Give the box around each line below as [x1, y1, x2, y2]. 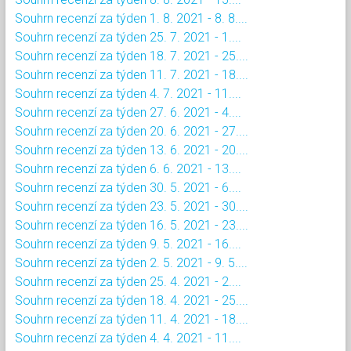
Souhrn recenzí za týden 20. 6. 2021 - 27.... [15, 123, 248, 139]
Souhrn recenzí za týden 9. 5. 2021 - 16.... [15, 236, 241, 251]
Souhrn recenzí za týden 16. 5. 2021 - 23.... [15, 217, 248, 233]
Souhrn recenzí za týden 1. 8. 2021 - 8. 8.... [15, 10, 248, 26]
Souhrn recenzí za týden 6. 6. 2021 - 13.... [15, 161, 241, 176]
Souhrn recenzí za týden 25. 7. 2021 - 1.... [15, 29, 241, 45]
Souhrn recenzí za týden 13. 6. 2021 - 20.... [15, 142, 248, 157]
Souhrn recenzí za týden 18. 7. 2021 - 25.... [15, 48, 248, 63]
